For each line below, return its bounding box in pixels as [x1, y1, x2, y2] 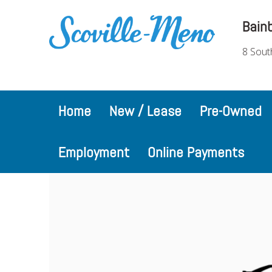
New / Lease [109, 101, 182, 120]
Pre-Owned [199, 101, 262, 120]
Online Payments [147, 143, 244, 161]
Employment [58, 143, 129, 161]
